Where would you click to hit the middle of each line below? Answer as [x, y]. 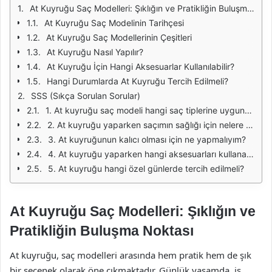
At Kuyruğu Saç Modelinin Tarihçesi [114, 23]
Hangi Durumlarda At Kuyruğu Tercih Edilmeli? [138, 81]
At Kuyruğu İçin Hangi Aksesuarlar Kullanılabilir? [141, 66]
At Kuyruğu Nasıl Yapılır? [95, 52]
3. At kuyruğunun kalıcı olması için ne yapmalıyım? [147, 139]
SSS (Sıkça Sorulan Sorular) [86, 96]
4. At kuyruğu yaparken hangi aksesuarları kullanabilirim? [147, 154]
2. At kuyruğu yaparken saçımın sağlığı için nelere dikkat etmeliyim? [147, 125]
